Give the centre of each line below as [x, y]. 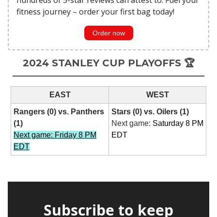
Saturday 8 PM [178, 123]
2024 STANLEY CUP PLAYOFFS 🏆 [108, 63]
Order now [108, 33]
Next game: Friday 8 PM [55, 135]
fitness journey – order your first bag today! [95, 11]
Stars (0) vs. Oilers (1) [150, 111]
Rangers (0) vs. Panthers [59, 111]
